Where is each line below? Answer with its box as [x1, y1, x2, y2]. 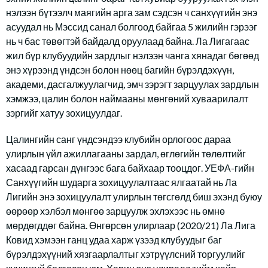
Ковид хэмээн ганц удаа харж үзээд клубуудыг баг [6, 234, 222, 245]
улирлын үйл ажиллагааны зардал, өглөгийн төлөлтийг [6, 148, 246, 159]
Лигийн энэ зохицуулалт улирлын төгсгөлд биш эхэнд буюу [6, 191, 262, 202]
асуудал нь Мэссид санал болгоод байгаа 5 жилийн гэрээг [6, 21, 257, 32]
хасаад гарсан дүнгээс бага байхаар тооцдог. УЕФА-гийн [6, 162, 254, 173]
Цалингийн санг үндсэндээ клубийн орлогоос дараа [6, 133, 231, 145]
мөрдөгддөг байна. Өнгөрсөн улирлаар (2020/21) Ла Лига [6, 220, 255, 231]
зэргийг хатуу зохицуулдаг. [6, 107, 122, 118]
